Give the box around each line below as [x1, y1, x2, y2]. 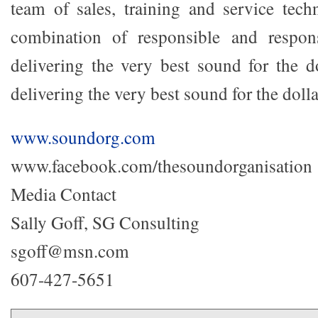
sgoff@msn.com [11, 238, 129, 263]
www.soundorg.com [11, 125, 155, 149]
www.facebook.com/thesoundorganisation [11, 153, 312, 177]
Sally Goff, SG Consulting [11, 210, 199, 234]
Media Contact [11, 182, 116, 206]
